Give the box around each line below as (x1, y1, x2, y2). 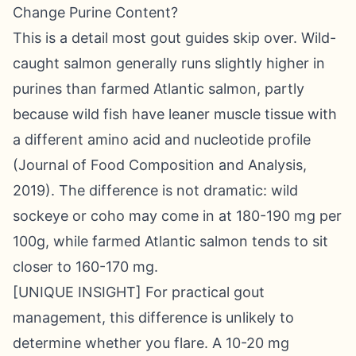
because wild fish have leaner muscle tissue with (13, 106, 337, 122)
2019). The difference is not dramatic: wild (13, 182, 298, 199)
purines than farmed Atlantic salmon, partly (13, 80, 304, 97)
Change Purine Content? (13, 4, 178, 21)
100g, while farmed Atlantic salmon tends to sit (13, 233, 328, 250)
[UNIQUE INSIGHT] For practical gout (13, 284, 265, 300)
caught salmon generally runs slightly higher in (13, 55, 325, 72)
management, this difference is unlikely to (13, 309, 294, 326)
